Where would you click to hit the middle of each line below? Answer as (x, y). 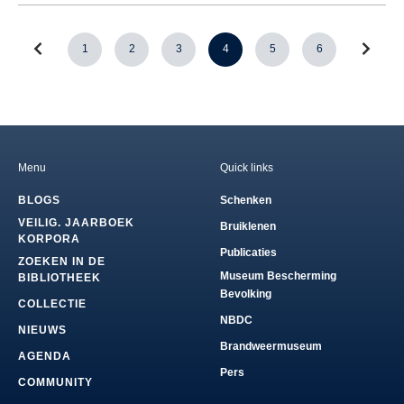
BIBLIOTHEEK (60, 277)
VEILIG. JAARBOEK (76, 222)
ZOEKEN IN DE (62, 261)
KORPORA (49, 239)
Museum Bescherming (278, 275)
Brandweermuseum (271, 346)
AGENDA (45, 356)
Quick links (247, 167)
